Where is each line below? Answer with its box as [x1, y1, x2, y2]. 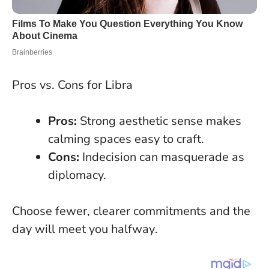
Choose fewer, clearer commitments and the [12, 202, 250, 219]
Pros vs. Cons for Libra [12, 76, 133, 93]
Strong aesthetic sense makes [77, 112, 241, 129]
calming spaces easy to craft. [48, 130, 204, 147]
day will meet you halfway [12, 220, 155, 237]
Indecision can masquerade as [79, 148, 244, 165]
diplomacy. [48, 166, 106, 183]
